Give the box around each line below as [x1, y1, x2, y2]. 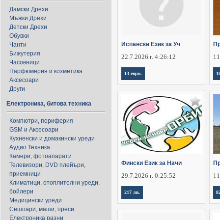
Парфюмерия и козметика [9, 68, 82, 75]
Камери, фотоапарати [9, 153, 72, 160]
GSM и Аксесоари [9, 126, 58, 133]
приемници [9, 170, 41, 177]
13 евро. [124, 71, 142, 77]
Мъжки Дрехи [9, 15, 47, 22]
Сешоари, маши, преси [9, 206, 74, 213]
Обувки [9, 32, 29, 39]
